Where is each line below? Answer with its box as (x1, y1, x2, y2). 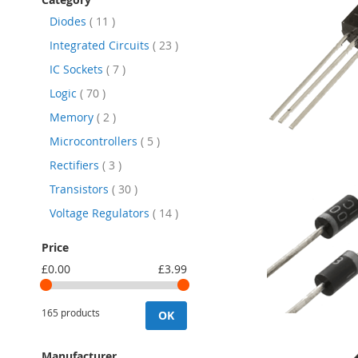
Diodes (50, 13, 89, 29)
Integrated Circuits (50, 37, 153, 53)
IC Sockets (50, 61, 106, 77)
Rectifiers (50, 157, 102, 173)
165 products (42, 305, 100, 319)
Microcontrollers (50, 133, 141, 149)
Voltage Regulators (50, 205, 153, 221)
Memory (50, 109, 97, 125)
